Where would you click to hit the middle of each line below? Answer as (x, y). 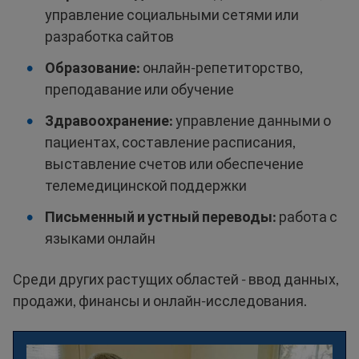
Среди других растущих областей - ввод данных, (176, 279)
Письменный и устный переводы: (161, 216)
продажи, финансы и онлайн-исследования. (160, 301)
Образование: (93, 67)
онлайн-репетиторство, (222, 67)
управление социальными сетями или (172, 14)
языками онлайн (100, 238)
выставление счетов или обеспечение (174, 163)
